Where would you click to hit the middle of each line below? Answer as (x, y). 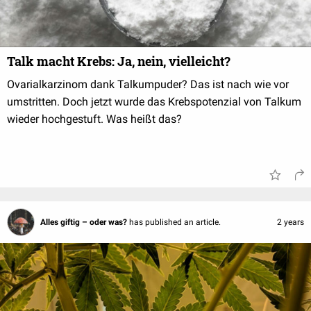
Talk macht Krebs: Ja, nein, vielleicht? (119, 61)
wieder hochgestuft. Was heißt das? (94, 119)
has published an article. (175, 222)
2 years (291, 222)
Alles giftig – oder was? (85, 222)
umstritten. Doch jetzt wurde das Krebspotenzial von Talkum (154, 102)
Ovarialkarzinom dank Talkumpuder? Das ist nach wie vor (148, 85)
